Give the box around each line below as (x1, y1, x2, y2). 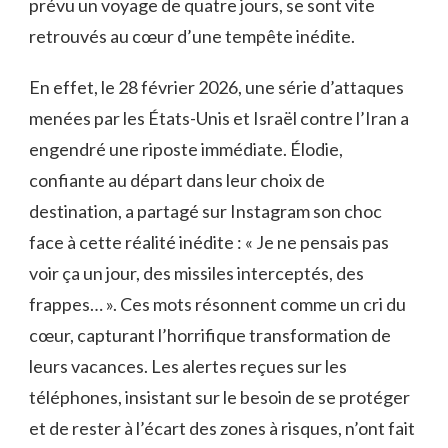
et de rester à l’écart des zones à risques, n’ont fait (29, 417, 415, 440)
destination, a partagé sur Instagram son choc (29, 200, 382, 223)
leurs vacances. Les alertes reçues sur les (29, 355, 347, 378)
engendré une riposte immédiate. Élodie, (29, 138, 343, 161)
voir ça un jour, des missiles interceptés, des (29, 262, 364, 285)
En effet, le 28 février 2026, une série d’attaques (29, 76, 404, 99)
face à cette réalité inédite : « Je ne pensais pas (29, 231, 389, 254)
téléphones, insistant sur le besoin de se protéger (29, 386, 410, 409)
